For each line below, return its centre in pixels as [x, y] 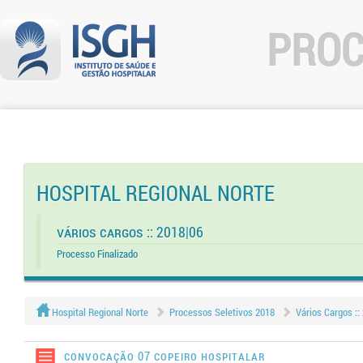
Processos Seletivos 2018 [222, 312]
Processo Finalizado [97, 254]
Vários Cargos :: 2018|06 [130, 232]
